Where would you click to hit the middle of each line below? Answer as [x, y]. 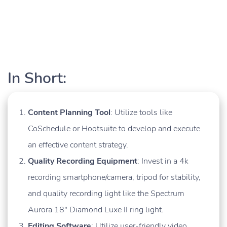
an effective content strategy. [78, 145]
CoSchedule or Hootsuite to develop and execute [114, 129]
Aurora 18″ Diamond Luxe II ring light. [96, 210]
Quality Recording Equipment [83, 161]
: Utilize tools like [141, 113]
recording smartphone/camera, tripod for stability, [114, 178]
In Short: [37, 79]
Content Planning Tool [69, 113]
